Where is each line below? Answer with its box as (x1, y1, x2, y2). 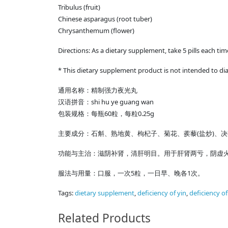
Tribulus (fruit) (58, 3, 100, 12)
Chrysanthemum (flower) (58, 26, 134, 36)
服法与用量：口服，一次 (58, 169, 131, 178)
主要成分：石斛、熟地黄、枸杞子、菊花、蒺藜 (58, 130, 197, 138)
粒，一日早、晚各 (134, 169, 187, 178)
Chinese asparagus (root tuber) (58, 14, 152, 24)
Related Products (58, 210, 151, 226)
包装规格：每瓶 (58, 110, 104, 118)
